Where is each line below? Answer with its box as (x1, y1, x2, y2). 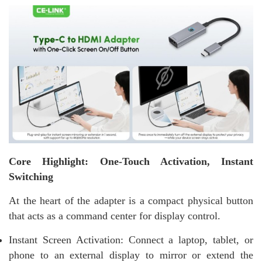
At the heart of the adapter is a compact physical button (9, 194, 253, 206)
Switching (9, 170, 53, 182)
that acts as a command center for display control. (9, 209, 220, 222)
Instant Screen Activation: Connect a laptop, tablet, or (9, 233, 253, 246)
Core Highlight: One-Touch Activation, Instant (9, 155, 253, 167)
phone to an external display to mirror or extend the (9, 249, 253, 261)
